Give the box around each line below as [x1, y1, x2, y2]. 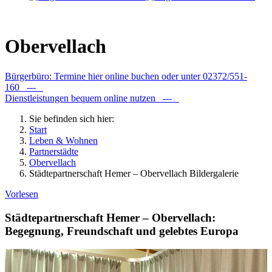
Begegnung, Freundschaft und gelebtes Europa [5, 224, 239, 237]
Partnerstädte [29, 146, 78, 157]
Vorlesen [5, 188, 38, 199]
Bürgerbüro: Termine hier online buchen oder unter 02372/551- [5, 70, 247, 81]
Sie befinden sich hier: [29, 113, 121, 124]
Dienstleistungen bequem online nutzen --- [5, 92, 179, 103]
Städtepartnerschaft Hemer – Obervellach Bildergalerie [29, 168, 239, 178]
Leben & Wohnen [29, 135, 98, 146]
